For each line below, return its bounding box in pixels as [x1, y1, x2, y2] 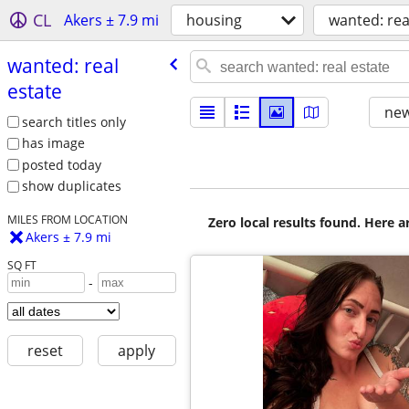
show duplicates [21, 177, 121, 195]
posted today [21, 155, 101, 173]
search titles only [21, 112, 126, 131]
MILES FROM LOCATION [6, 212, 128, 227]
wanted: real [6, 52, 119, 79]
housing [186, 10, 242, 30]
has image [21, 134, 85, 152]
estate [6, 78, 62, 104]
